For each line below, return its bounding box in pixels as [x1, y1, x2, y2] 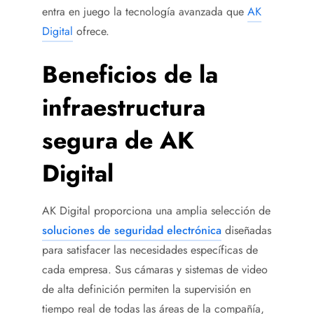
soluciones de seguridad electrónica [42, 222, 221, 239]
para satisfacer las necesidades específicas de [42, 242, 258, 259]
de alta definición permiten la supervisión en [42, 281, 251, 298]
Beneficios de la [42, 57, 218, 93]
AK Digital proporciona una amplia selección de [42, 203, 271, 219]
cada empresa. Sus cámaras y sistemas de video [42, 261, 268, 278]
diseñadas [221, 222, 271, 239]
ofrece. [73, 23, 109, 40]
